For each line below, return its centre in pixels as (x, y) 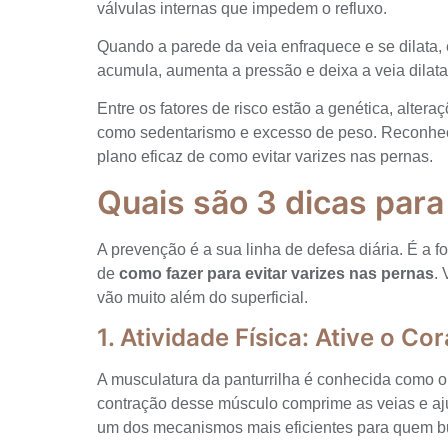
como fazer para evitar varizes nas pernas (276, 273)
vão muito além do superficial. (202, 297)
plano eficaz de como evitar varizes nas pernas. (265, 157)
